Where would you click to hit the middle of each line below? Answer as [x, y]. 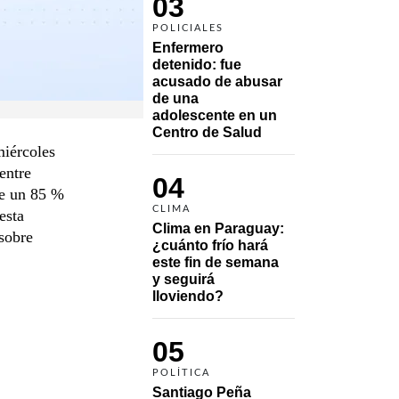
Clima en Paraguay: [218, 228]
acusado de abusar [217, 81]
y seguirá [183, 279]
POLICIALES [188, 28]
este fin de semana [216, 262]
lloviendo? [188, 296]
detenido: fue [197, 64]
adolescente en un [215, 115]
